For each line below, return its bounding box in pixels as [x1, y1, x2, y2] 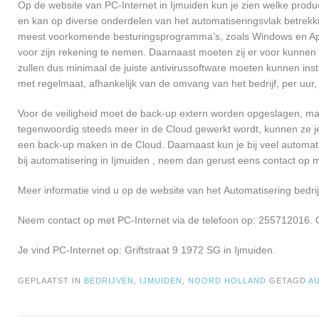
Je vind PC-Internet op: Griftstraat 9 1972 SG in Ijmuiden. [18, 244, 276, 256]
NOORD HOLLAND [188, 276, 266, 286]
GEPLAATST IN [18, 276, 84, 286]
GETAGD [269, 276, 308, 286]
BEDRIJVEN [84, 276, 134, 286]
